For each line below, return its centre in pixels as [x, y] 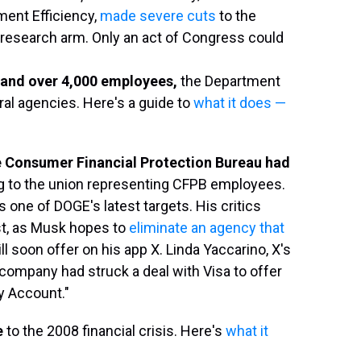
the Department [230, 81]
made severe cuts [158, 16]
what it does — [240, 103]
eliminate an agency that [207, 228]
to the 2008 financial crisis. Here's [114, 331]
